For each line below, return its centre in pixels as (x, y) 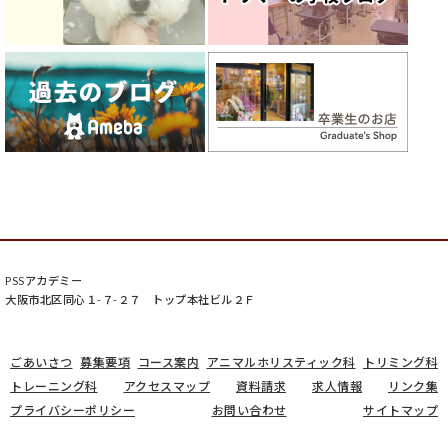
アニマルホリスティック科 (281, 362)
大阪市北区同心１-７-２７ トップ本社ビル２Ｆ (130, 299)
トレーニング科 (54, 386)
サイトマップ (400, 410)
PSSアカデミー (43, 280)
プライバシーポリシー (72, 410)
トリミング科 (400, 362)
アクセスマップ (166, 386)
